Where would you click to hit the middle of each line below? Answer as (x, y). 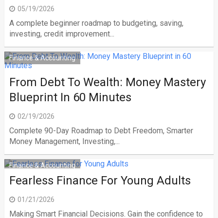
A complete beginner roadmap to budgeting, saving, (96, 23)
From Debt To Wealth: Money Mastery (107, 82)
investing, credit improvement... (62, 34)
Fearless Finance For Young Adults (100, 181)
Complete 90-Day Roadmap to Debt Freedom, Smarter (101, 131)
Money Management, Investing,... (64, 141)
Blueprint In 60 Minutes (70, 97)
